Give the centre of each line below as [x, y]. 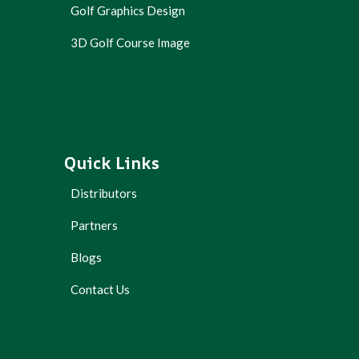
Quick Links [112, 163]
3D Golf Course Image [130, 43]
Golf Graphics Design [128, 11]
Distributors [104, 194]
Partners [94, 226]
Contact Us [100, 290]
